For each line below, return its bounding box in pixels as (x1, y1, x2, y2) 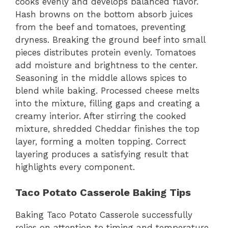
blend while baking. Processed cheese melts (15, 85, 199, 96)
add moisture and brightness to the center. (15, 60, 197, 70)
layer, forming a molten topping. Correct (15, 136, 186, 147)
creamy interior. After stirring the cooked (15, 110, 186, 121)
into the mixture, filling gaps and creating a (15, 98, 200, 108)
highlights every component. (15, 161, 135, 172)
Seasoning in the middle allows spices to (15, 72, 187, 83)
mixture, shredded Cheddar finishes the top (15, 123, 199, 134)
